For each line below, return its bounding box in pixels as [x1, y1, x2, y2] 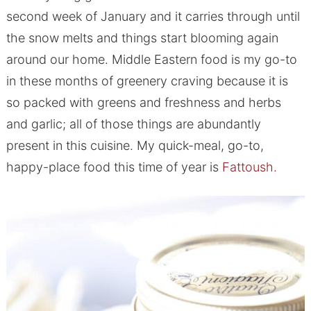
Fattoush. [221, 160, 277, 175]
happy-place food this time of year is [6, 160, 222, 175]
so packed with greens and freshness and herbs [6, 95, 281, 110]
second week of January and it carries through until [6, 9, 300, 24]
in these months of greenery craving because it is [6, 74, 288, 89]
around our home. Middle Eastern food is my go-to [6, 52, 297, 67]
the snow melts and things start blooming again [6, 31, 278, 46]
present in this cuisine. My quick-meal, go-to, [6, 138, 264, 153]
